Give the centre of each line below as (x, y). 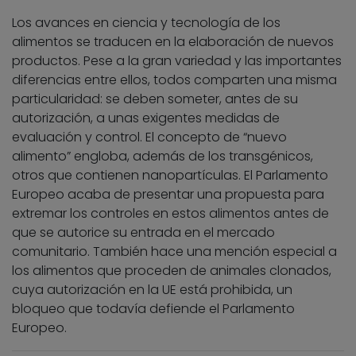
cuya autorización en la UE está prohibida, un (152, 290)
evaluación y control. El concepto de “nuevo (149, 137)
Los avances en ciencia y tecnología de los (146, 23)
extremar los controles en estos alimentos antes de (170, 214)
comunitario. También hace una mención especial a (174, 252)
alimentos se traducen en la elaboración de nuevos (173, 42)
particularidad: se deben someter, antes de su (155, 99)
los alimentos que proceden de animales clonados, (172, 271)
